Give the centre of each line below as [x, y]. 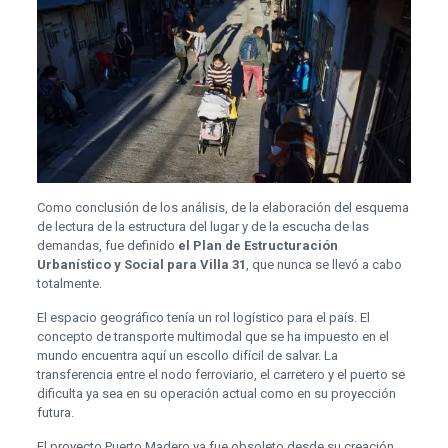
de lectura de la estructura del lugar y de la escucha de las [202, 226]
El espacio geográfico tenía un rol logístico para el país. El [203, 317]
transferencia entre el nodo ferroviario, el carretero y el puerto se [220, 374]
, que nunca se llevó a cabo [323, 264]
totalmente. [69, 283]
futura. [55, 412]
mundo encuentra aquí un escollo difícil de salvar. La [187, 355]
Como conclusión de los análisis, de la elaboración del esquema [222, 207]
